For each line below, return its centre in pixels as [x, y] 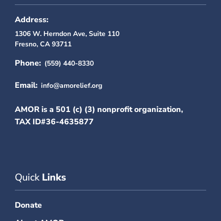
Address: [32, 19]
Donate [28, 205]
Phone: [28, 63]
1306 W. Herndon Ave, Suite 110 [67, 34]
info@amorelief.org [72, 85]
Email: [26, 85]
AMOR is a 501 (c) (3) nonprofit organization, [99, 109]
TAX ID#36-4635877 [54, 122]
